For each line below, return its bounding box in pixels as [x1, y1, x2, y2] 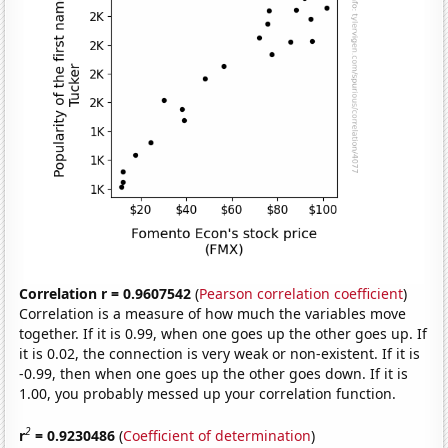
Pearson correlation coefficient [199, 284, 404, 304]
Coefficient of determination [123, 425, 312, 445]
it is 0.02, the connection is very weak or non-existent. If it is [19, 344, 421, 364]
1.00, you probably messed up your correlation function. [19, 384, 397, 404]
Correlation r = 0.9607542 [19, 284, 192, 304]
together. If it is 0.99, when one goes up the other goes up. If [19, 324, 428, 344]
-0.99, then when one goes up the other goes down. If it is [19, 364, 409, 384]
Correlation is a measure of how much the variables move [19, 304, 407, 324]
